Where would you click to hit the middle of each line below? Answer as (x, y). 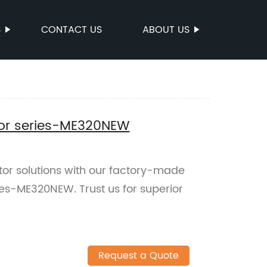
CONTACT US (72, 30)
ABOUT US (166, 30)
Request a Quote (138, 256)
